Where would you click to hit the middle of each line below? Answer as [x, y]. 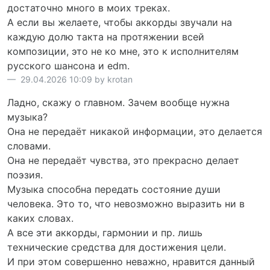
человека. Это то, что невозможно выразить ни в [126, 203]
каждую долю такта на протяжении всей [106, 36]
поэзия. [25, 174]
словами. [29, 146]
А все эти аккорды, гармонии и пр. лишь [105, 232]
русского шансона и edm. [68, 65]
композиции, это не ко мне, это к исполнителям [123, 51]
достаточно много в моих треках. [89, 8]
